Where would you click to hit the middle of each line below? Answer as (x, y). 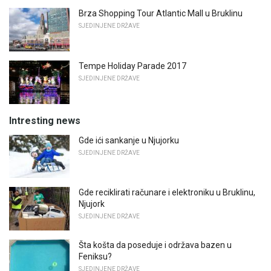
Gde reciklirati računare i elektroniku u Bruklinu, (167, 193)
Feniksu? (95, 256)
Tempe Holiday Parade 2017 (132, 66)
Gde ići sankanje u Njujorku (129, 140)
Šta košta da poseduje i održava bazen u (155, 245)
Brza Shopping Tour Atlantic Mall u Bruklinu (161, 14)
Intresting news (45, 120)
